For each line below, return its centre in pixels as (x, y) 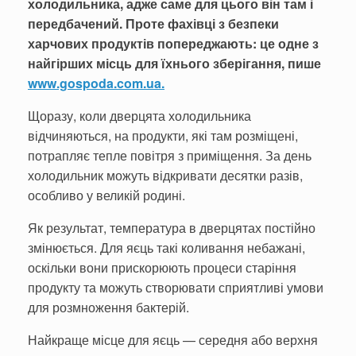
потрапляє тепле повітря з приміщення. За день (170, 156)
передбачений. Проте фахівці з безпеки (153, 24)
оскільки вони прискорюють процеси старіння (162, 268)
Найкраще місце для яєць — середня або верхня (173, 340)
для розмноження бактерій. (108, 308)
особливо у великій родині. (106, 195)
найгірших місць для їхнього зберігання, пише (174, 64)
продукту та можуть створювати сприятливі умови (176, 288)
